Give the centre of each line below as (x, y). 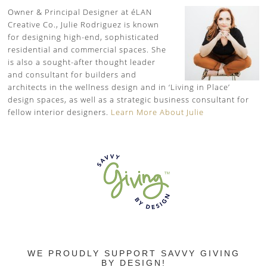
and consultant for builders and (72, 74)
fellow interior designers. (60, 112)
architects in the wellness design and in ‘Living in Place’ (119, 87)
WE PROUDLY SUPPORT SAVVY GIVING (133, 253)
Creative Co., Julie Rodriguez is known (84, 24)
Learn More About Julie (158, 112)
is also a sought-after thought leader (82, 62)
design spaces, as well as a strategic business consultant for (129, 99)
